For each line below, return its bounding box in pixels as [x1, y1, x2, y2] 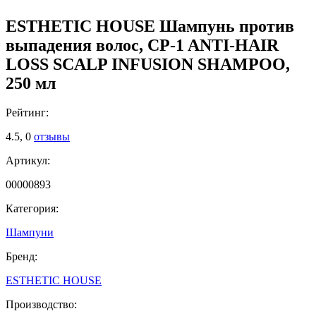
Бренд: [6, 250, 37, 263]
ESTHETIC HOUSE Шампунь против [6, 16, 294, 35]
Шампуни [6, 226, 54, 239]
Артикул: [6, 154, 50, 167]
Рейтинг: [6, 107, 49, 119]
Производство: [6, 298, 77, 311]
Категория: [6, 202, 59, 215]
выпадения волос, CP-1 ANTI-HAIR [6, 35, 279, 54]
